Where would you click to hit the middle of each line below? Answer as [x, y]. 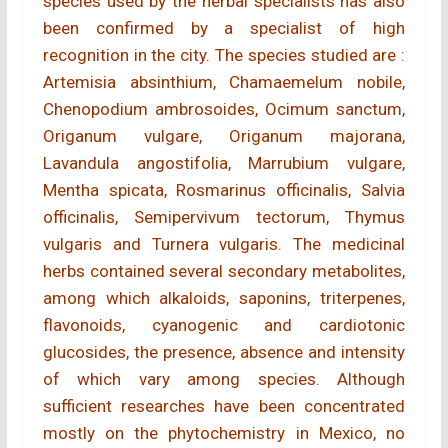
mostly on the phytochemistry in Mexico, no [224, 432]
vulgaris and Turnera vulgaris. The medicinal [224, 243]
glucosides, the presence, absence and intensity [224, 351]
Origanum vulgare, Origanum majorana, [224, 135]
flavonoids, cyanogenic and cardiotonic [224, 324]
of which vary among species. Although [224, 378]
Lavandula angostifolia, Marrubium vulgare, [224, 162]
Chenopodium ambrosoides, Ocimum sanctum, [224, 108]
